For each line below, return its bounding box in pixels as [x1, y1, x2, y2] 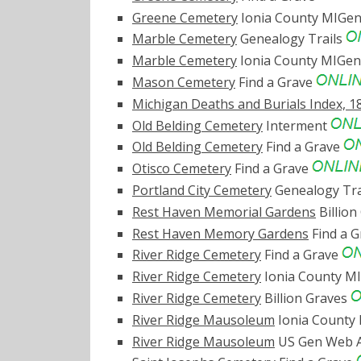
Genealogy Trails [237, 30, 346, 48]
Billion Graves [261, 289, 351, 307]
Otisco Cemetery [132, 160, 231, 178]
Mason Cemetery [132, 73, 235, 92]
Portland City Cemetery [132, 181, 272, 200]
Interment [263, 116, 330, 135]
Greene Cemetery [132, 8, 238, 27]
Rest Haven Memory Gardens [132, 224, 309, 243]
